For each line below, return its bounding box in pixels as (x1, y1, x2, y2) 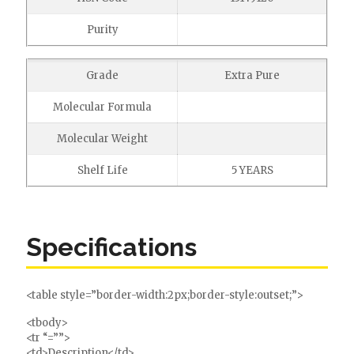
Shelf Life (77, 164, 128, 177)
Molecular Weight (57, 132, 148, 145)
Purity (86, 23, 119, 36)
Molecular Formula (53, 100, 152, 114)
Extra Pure (224, 69, 280, 82)
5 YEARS (231, 164, 273, 177)
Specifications (26, 232, 197, 262)
